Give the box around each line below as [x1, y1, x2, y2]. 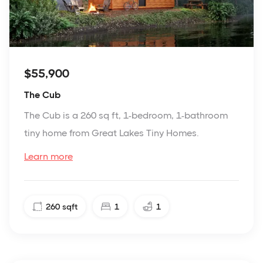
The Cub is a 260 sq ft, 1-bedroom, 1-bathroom [24, 110, 228, 122]
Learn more [24, 151, 73, 163]
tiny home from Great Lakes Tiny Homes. [24, 127, 199, 139]
